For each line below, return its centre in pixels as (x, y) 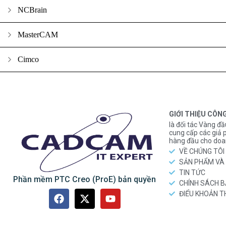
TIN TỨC (192, 173)
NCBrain (32, 10)
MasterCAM (38, 35)
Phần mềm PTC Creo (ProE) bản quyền (84, 180)
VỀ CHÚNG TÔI (202, 152)
